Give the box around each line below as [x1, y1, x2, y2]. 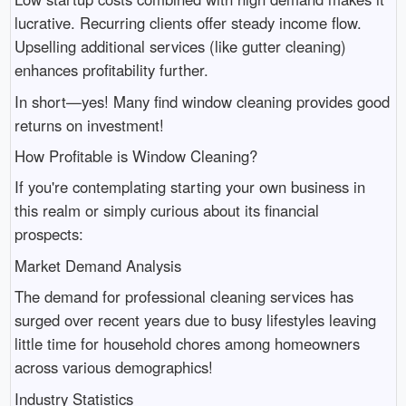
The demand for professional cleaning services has [14, 285, 353, 308]
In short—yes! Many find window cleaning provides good [14, 90, 390, 112]
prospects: [14, 223, 83, 246]
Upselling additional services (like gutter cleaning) [14, 35, 346, 58]
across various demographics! [14, 356, 213, 379]
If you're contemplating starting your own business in [14, 176, 365, 198]
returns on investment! [14, 113, 164, 136]
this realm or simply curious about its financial [14, 199, 319, 222]
